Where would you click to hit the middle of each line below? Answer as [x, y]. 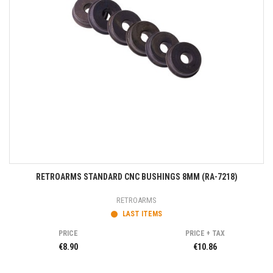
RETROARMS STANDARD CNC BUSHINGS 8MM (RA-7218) [136, 177]
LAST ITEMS [141, 214]
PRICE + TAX [205, 233]
